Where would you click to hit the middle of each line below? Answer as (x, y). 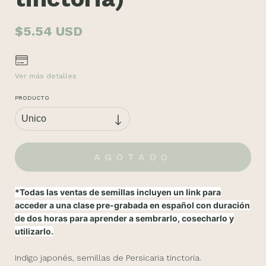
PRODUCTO (32, 97)
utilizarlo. (34, 231)
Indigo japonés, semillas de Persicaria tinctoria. (109, 257)
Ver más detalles (46, 76)
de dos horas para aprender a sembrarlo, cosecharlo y (124, 218)
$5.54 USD (49, 31)
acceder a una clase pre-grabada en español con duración (132, 205)
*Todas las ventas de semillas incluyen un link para (118, 192)
